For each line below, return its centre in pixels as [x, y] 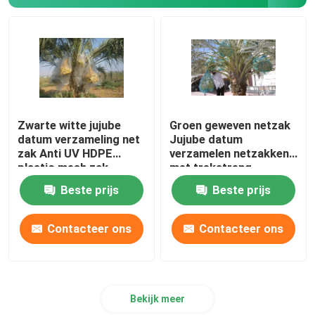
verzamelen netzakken [230, 153]
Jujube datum [206, 139]
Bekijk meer [157, 298]
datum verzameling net [79, 139]
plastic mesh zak [63, 167]
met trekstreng [211, 167]
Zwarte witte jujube [70, 125]
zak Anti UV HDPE [65, 153]
